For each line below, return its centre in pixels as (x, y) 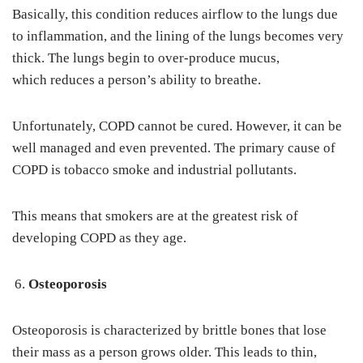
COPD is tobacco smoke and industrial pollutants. (154, 170)
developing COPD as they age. (101, 238)
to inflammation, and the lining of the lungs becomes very (178, 36)
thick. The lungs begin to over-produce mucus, (146, 58)
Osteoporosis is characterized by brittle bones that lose (169, 331)
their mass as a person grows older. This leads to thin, (164, 352)
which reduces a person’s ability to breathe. (137, 80)
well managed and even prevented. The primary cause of (174, 148)
